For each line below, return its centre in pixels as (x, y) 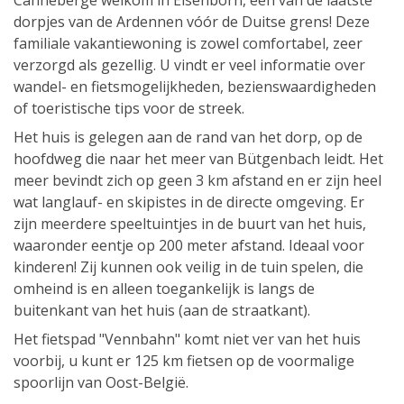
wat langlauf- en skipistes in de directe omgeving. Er (189, 202)
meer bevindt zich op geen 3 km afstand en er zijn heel (197, 181)
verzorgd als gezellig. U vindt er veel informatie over (189, 65)
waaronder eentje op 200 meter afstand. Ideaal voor (189, 246)
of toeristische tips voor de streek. (129, 109)
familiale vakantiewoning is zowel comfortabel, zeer (188, 44)
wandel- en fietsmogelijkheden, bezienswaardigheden (195, 87)
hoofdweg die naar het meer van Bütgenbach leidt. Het (198, 159)
